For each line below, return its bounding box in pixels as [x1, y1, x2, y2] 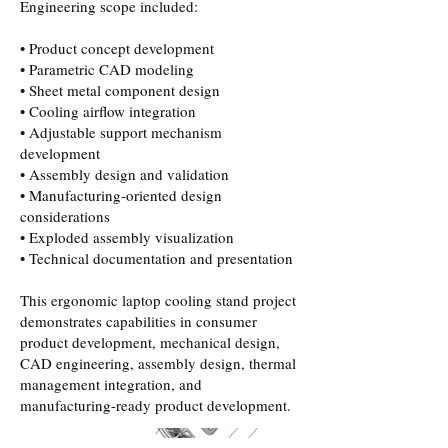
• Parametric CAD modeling [20, 59, 194, 79]
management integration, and [20, 374, 202, 394]
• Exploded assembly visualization [20, 227, 234, 247]
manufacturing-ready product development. [20, 395, 291, 415]
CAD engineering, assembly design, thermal [20, 353, 296, 373]
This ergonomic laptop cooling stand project [20, 290, 296, 310]
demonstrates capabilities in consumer [20, 311, 257, 331]
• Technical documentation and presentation [20, 248, 293, 268]
